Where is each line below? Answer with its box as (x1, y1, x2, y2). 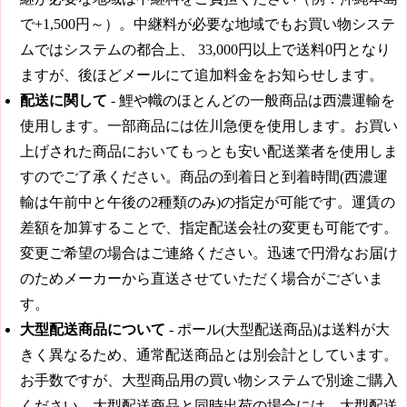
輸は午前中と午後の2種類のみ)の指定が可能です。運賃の (20, 194, 395, 211)
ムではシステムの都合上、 (20, 42, 194, 58)
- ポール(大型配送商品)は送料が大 (165, 322, 390, 338)
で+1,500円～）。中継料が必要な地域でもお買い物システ (20, 16, 395, 33)
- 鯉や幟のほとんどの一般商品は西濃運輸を (107, 93, 395, 109)
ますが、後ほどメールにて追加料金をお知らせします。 (20, 67, 383, 84)
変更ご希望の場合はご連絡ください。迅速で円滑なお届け (20, 245, 398, 262)
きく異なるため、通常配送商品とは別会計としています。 (20, 347, 398, 363)
